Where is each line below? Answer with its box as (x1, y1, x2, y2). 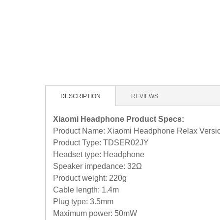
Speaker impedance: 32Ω (53, 162, 142, 170)
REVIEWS (131, 93, 158, 100)
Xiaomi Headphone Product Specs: (53, 115, 184, 123)
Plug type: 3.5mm (53, 197, 113, 206)
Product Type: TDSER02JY (53, 138, 149, 147)
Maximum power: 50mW (53, 209, 137, 218)
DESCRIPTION (60, 93, 101, 100)
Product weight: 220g (53, 174, 127, 182)
